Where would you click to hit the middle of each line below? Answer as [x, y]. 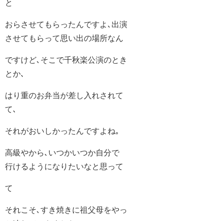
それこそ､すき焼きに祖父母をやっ [66, 210]
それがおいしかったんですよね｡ [62, 131]
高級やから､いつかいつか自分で [62, 153]
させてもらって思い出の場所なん [64, 38]
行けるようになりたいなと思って [64, 166]
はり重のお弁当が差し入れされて [64, 95]
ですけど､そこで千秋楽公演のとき [66, 60]
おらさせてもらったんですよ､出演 [66, 24]
